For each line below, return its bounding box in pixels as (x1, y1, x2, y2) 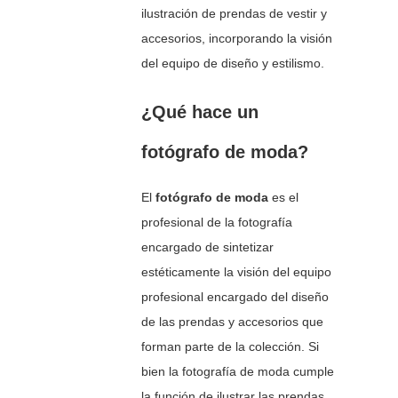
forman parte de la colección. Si (141, 339, 320, 354)
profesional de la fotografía (141, 215, 293, 230)
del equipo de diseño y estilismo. (141, 56, 325, 71)
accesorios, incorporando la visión (141, 31, 333, 46)
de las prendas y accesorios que (141, 314, 324, 330)
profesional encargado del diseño (141, 290, 330, 305)
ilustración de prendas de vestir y (141, 6, 328, 21)
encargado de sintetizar (141, 240, 275, 255)
